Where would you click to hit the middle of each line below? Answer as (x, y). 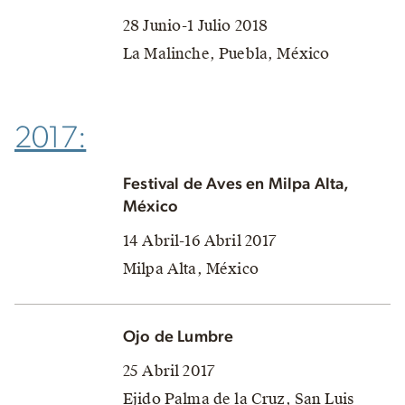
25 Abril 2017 (169, 371)
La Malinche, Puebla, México (226, 53)
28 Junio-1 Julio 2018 (196, 25)
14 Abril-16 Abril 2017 (200, 240)
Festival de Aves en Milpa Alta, (236, 184)
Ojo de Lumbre (179, 337)
